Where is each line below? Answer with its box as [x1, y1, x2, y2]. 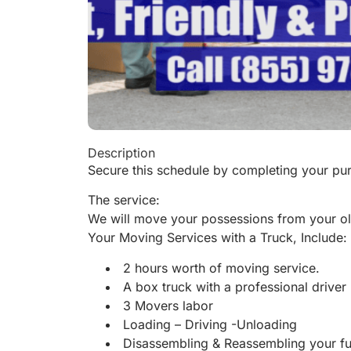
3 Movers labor [119, 297, 213, 313]
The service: [88, 192, 160, 208]
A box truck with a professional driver [119, 278, 346, 295]
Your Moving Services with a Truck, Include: [88, 230, 347, 246]
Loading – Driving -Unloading [119, 316, 297, 332]
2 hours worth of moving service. [119, 259, 320, 276]
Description [88, 145, 155, 161]
